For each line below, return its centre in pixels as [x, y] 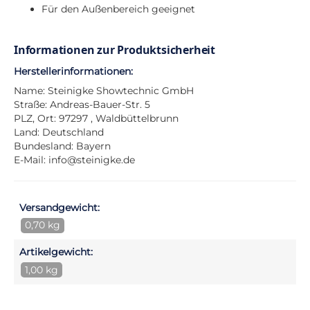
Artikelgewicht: [56, 252]
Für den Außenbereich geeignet [118, 9]
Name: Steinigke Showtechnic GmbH [104, 91]
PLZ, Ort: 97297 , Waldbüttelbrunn [96, 119]
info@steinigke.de [92, 160]
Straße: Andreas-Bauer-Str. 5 [82, 105]
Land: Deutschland [59, 133]
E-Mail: [31, 160]
